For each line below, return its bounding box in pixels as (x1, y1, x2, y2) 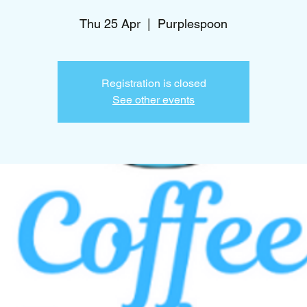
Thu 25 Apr (79, 16, 140, 31)
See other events (112, 93, 195, 106)
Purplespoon (158, 16, 228, 31)
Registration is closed (101, 76, 206, 90)
